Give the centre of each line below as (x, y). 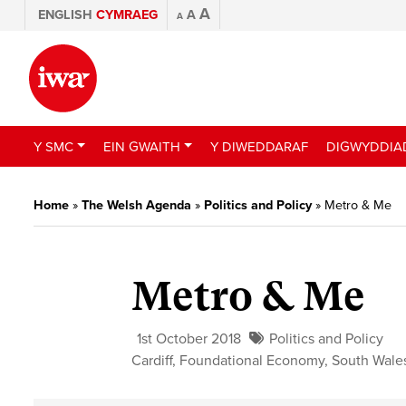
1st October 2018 (189, 339)
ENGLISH (65, 15)
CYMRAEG (127, 15)
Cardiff (152, 361)
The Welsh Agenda (136, 205)
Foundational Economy (252, 361)
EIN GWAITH (141, 146)
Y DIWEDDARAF (259, 146)
